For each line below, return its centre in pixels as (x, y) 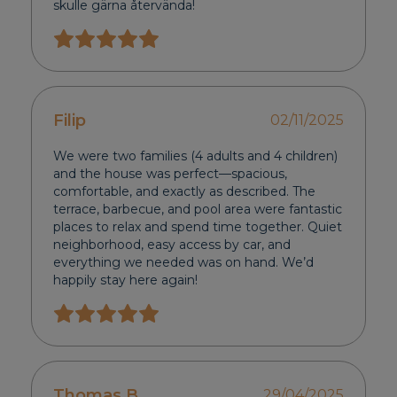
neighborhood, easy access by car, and (172, 245)
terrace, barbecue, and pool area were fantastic (198, 210)
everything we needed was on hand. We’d (184, 263)
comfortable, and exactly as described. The (185, 192)
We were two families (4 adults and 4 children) (196, 156)
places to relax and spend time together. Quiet (198, 227)
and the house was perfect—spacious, (171, 174)
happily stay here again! (126, 280)
